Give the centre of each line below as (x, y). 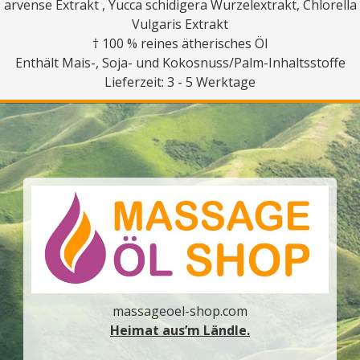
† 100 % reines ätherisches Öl (180, 43)
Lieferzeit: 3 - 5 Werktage (180, 82)
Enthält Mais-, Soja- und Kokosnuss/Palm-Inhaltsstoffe (180, 62)
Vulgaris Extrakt (180, 24)
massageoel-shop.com (180, 311)
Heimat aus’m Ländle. (180, 331)
